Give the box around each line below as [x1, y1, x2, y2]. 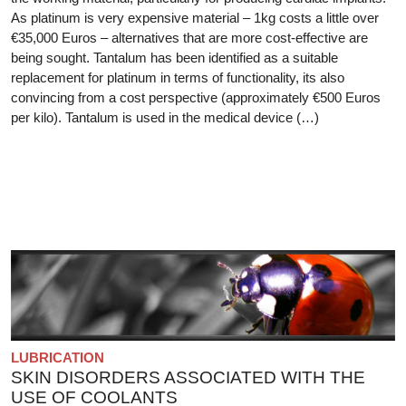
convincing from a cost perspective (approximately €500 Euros [11, 89, 381, 105]
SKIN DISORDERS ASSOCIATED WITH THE [11, 367, 365, 387]
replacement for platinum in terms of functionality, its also [11, 69, 344, 85]
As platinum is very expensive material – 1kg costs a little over [11, 9, 379, 25]
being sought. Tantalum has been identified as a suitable [11, 49, 338, 65]
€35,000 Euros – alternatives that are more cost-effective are [11, 29, 368, 45]
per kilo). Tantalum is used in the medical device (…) [11, 109, 319, 125]
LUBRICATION [11, 349, 104, 365]
